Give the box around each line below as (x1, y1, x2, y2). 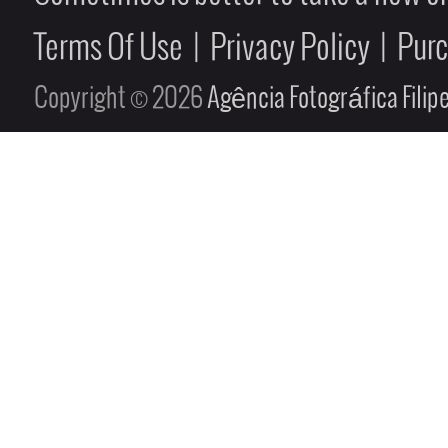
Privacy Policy (210, 32, 370, 67)
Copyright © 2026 (34, 85, 207, 114)
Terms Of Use (34, 32, 183, 67)
